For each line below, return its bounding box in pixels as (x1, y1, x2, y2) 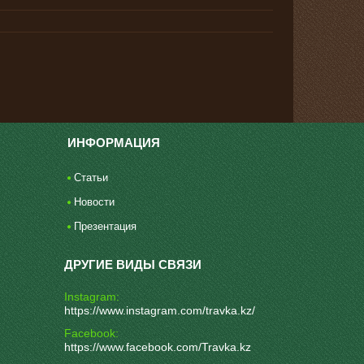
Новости (73, 196, 115, 209)
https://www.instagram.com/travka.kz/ (63, 304, 255, 318)
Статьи (73, 171, 108, 184)
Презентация (73, 220, 136, 233)
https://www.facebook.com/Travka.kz (63, 340, 251, 353)
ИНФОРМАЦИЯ (67, 136, 160, 150)
